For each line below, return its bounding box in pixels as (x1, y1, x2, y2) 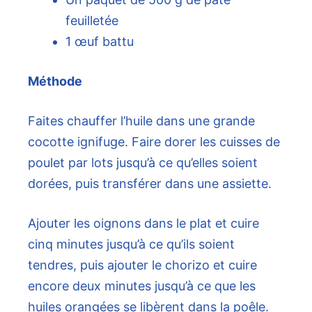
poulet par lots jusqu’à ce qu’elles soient (28, 155, 258, 171)
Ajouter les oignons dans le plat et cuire (28, 216, 259, 231)
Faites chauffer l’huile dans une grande (28, 114, 255, 129)
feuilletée (65, 13, 118, 29)
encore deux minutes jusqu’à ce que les (28, 279, 256, 294)
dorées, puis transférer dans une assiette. (28, 176, 272, 192)
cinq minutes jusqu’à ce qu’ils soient (28, 237, 235, 252)
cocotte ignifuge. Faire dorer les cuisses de (28, 134, 280, 150)
